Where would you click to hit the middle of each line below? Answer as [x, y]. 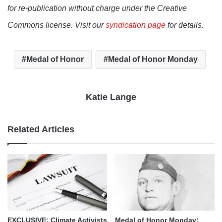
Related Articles [41, 130]
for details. [185, 25]
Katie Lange [111, 97]
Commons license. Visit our [56, 25]
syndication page [136, 25]
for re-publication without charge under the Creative [97, 8]
